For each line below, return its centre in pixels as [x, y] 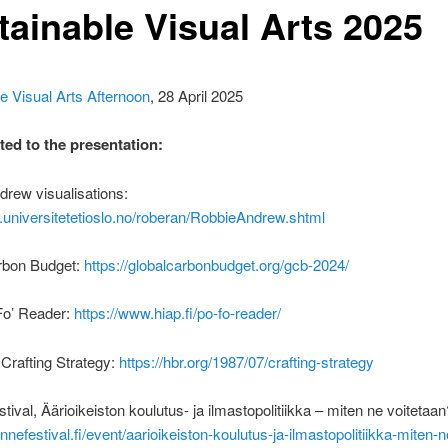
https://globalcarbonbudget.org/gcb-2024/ [216, 264]
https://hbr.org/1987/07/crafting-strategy [246, 361]
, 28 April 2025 [196, 95]
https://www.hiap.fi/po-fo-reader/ [177, 313]
